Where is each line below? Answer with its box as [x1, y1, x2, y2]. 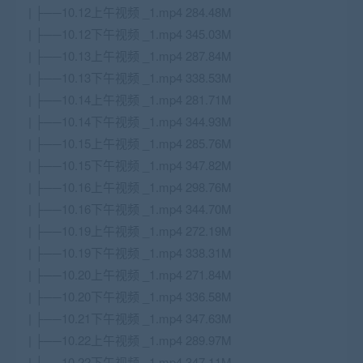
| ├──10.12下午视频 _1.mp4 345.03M [28, 25, 232, 42]
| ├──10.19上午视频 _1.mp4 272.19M [28, 222, 232, 239]
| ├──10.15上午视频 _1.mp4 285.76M [28, 135, 232, 152]
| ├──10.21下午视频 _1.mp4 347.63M [28, 310, 232, 327]
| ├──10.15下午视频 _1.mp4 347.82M [28, 156, 232, 173]
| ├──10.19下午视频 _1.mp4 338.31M [28, 244, 232, 261]
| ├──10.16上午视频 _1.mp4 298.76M [28, 178, 232, 195]
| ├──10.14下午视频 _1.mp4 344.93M [28, 113, 232, 130]
